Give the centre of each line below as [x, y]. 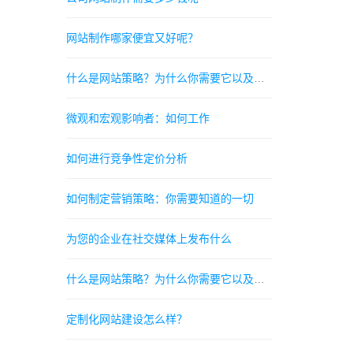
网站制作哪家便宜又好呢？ [132, 38]
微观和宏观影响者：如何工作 [137, 118]
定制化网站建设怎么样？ [126, 319]
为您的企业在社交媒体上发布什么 [149, 239]
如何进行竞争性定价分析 [126, 158]
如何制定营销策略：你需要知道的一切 [160, 199]
